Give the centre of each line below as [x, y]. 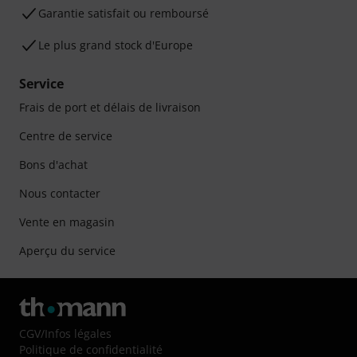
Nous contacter [60, 193]
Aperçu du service [67, 251]
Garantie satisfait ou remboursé [124, 13]
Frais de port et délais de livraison [110, 107]
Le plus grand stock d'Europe [116, 45]
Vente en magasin [67, 222]
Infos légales [78, 333]
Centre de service [66, 136]
